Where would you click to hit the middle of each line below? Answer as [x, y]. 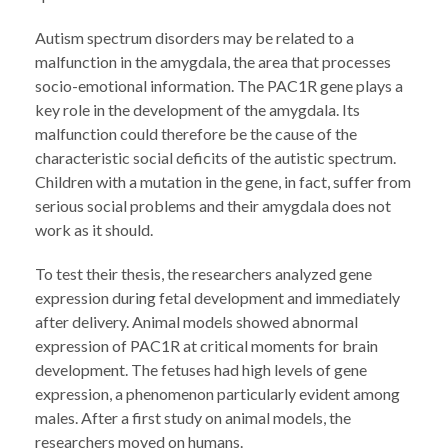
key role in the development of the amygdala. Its [197, 109]
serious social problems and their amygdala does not [213, 205]
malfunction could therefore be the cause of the [196, 133]
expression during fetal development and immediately [217, 297]
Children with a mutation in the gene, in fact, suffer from [223, 181]
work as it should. [94, 229]
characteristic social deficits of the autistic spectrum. [215, 157]
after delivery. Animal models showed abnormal [196, 321]
